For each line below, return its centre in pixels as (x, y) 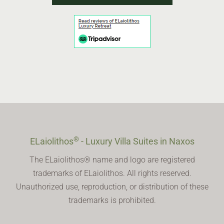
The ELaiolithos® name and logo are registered (112, 160)
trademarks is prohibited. (112, 200)
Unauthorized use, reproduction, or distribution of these (112, 187)
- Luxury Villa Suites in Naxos (136, 141)
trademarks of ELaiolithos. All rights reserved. (112, 173)
